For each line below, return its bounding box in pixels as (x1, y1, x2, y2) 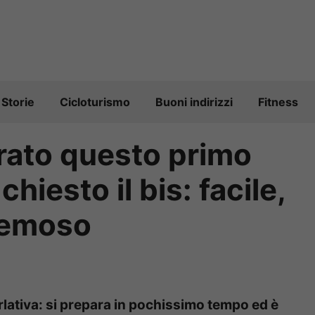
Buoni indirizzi (155, 95, 233, 110)
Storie (1, 95, 34, 110)
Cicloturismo (60, 95, 130, 110)
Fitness (258, 95, 298, 110)
